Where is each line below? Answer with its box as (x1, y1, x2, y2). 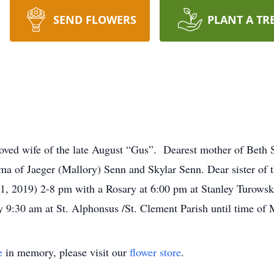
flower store (130, 245, 181, 259)
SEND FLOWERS (53, 12, 136, 27)
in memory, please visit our (2, 245, 130, 259)
